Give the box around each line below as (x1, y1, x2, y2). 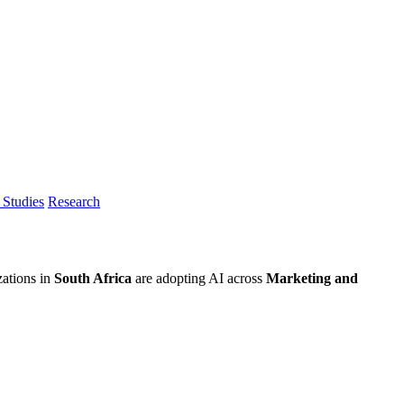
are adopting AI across (132, 270, 266, 286)
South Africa (54, 270, 132, 286)
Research (48, 194, 100, 209)
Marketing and (266, 270, 358, 286)
